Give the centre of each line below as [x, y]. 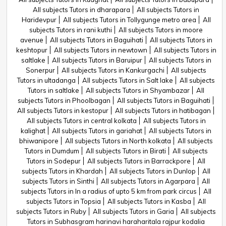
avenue [32, 40]
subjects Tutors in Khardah [62, 171]
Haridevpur [39, 20]
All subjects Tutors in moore [161, 30]
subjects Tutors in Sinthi [58, 181]
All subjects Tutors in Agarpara [148, 181]
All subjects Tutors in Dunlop [153, 171]
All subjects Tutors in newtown [100, 50]
